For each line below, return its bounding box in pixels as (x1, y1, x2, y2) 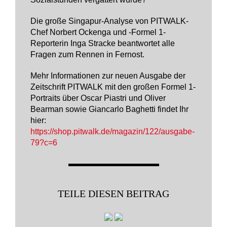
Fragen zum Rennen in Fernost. (30, 50, 144, 59)
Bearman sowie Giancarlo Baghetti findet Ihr (30, 105, 188, 113)
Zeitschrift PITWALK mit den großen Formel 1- (30, 83, 196, 91)
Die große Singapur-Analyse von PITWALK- (30, 17, 188, 25)
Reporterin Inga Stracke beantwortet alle (30, 39, 175, 48)
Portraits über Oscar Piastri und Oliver (30, 94, 166, 102)
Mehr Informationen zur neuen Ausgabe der (30, 71, 185, 80)
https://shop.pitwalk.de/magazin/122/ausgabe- (30, 127, 195, 136)
